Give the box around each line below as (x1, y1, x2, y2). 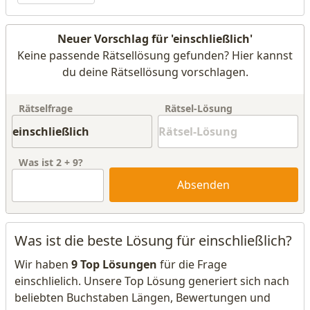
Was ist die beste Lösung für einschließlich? (15, 231, 292, 250)
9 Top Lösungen (71, 257, 157, 272)
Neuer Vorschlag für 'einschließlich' (57, 31, 253, 46)
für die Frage (157, 257, 227, 272)
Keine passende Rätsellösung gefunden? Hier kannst (17, 48, 293, 63)
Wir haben (15, 257, 71, 272)
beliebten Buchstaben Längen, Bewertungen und (15, 290, 271, 305)
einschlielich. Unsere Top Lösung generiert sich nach (15, 273, 289, 289)
